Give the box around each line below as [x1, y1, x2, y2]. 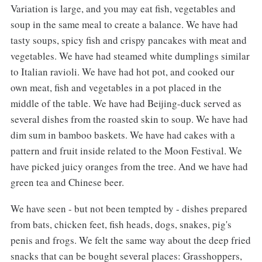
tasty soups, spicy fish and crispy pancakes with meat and [10, 33, 247, 47]
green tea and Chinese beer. [10, 175, 124, 189]
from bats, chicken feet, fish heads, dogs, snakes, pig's [10, 218, 232, 232]
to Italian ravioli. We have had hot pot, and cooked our [10, 65, 235, 79]
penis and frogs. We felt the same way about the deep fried [10, 233, 251, 247]
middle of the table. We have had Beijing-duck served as [10, 96, 242, 111]
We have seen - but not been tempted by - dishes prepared [10, 202, 247, 216]
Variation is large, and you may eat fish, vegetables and [10, 2, 236, 16]
